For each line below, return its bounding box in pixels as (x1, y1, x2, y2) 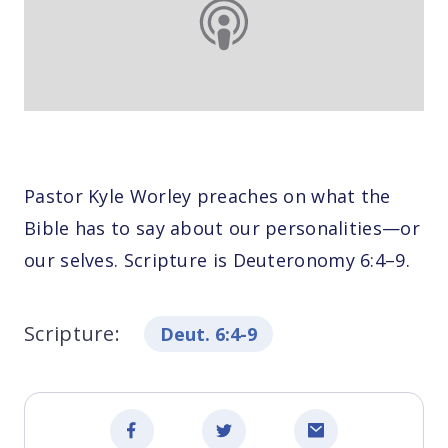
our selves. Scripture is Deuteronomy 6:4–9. (24, 247, 410, 272)
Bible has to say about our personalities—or (24, 215, 420, 240)
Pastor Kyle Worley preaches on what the (24, 183, 391, 208)
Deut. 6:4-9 (160, 321, 257, 346)
